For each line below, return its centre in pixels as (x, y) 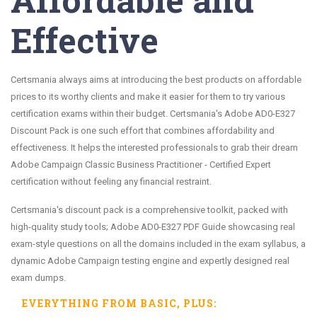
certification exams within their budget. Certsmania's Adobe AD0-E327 (153, 113)
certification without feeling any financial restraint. (111, 181)
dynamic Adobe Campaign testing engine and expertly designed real (150, 260)
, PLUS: (197, 303)
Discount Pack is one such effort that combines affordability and (143, 130)
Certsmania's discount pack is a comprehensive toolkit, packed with (149, 209)
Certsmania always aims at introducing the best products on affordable (156, 79)
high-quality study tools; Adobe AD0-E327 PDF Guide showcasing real (153, 226)
